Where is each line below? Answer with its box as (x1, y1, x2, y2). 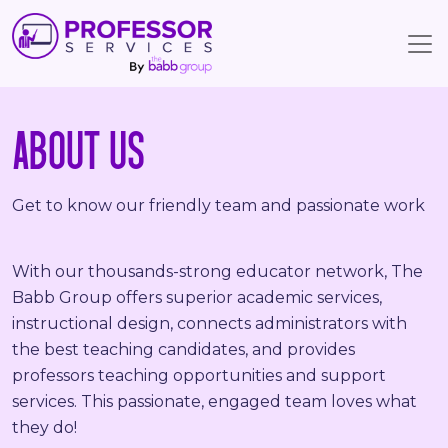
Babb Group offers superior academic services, (12, 288, 382, 308)
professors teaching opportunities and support (12, 366, 386, 386)
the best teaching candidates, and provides (12, 340, 355, 360)
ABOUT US (12, 123, 145, 178)
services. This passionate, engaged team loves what (12, 392, 417, 412)
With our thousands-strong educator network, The (12, 262, 423, 282)
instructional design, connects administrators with (12, 314, 407, 334)
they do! (12, 418, 77, 438)
